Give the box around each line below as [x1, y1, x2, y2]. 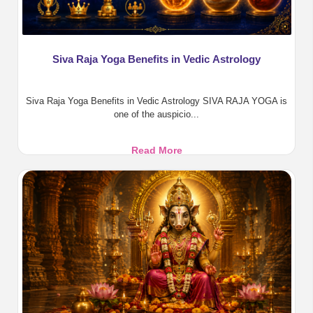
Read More [131, 145, 182, 156]
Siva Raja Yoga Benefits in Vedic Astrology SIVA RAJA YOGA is [26, 96, 287, 107]
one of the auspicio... [114, 109, 199, 120]
